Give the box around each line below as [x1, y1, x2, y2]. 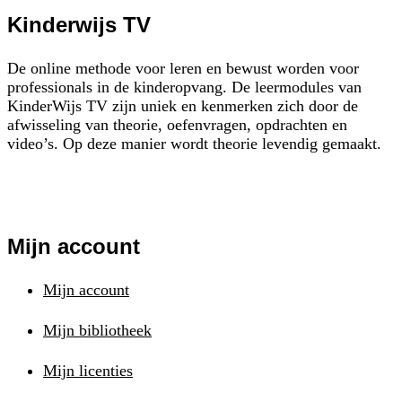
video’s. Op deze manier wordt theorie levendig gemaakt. [7, 134, 381, 153]
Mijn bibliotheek [43, 320, 152, 339]
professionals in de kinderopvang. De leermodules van [7, 77, 362, 96]
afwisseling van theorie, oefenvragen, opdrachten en [7, 115, 347, 134]
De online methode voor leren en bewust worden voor [7, 58, 359, 77]
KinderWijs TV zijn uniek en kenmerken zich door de [7, 96, 358, 115]
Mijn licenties [43, 361, 133, 380]
